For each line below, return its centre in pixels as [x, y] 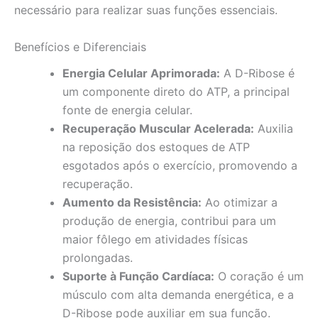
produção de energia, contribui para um [169, 220]
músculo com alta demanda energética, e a [178, 294]
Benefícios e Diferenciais [80, 46]
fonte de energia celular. [127, 110]
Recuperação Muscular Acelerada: [158, 128]
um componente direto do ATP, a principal [176, 91]
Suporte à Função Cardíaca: [138, 276]
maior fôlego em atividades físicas [155, 239]
